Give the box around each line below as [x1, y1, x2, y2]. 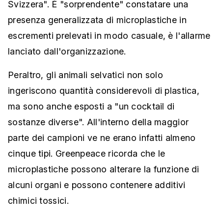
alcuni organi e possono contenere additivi [8, 180, 186, 190]
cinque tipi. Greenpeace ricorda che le [8, 148, 165, 159]
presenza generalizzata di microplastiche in [8, 15, 187, 25]
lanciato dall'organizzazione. [8, 46, 126, 56]
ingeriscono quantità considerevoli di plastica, [8, 85, 200, 96]
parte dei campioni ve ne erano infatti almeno [8, 133, 196, 143]
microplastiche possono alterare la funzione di [8, 164, 199, 174]
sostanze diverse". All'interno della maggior [8, 117, 189, 127]
